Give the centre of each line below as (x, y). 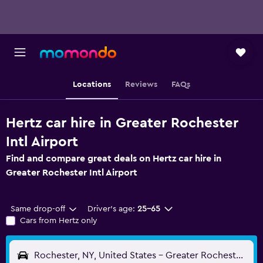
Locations (92, 85)
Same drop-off (38, 209)
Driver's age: (111, 209)
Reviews (141, 85)
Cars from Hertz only (59, 221)
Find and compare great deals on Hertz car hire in (114, 159)
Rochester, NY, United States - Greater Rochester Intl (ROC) (240, 255)
